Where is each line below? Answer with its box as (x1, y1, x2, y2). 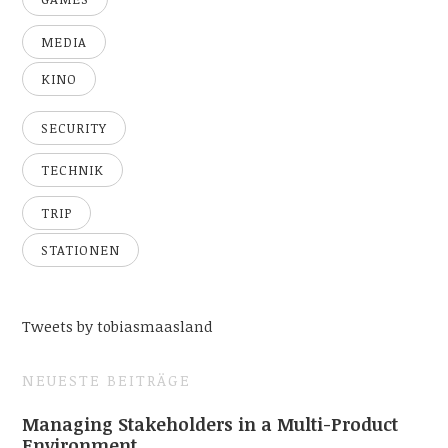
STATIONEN (41, 241, 121, 260)
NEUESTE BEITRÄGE (22, 370, 192, 391)
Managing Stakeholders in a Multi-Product (22, 411, 399, 436)
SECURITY (41, 118, 108, 137)
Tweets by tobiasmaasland (22, 316, 214, 337)
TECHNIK (41, 161, 105, 180)
